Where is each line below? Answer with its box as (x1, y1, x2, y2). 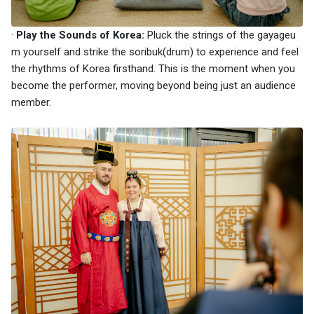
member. (11, 95, 51, 109)
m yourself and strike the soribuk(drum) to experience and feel (11, 45, 299, 58)
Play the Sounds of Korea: (13, 28, 144, 41)
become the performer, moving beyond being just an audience (11, 78, 296, 92)
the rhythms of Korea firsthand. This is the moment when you (11, 62, 295, 75)
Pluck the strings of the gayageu (144, 28, 296, 41)
